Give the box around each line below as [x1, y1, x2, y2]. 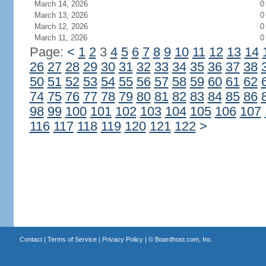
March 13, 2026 [34, 11, 88, 20]
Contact [19, 236, 42, 243]
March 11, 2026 [34, 33, 87, 42]
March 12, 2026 [34, 22, 88, 31]
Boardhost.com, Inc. [154, 236, 213, 243]
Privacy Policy [102, 236, 143, 243]
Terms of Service [47, 236, 97, 243]
